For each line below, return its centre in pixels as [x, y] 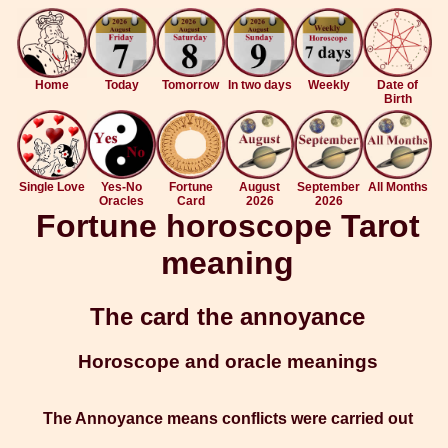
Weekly [328, 85]
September [328, 187]
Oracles [121, 201]
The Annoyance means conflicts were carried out [227, 419]
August [259, 187]
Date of [397, 85]
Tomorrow [190, 85]
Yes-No [121, 187]
